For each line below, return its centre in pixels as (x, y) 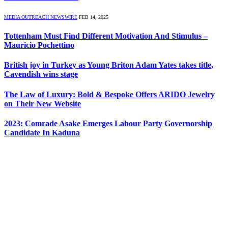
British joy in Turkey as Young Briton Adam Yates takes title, (109, 65)
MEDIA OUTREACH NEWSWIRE (41, 17)
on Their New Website (42, 103)
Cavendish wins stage (41, 74)
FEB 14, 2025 (94, 17)
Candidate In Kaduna (42, 132)
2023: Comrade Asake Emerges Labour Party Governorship (108, 123)
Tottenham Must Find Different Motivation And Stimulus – (106, 36)
